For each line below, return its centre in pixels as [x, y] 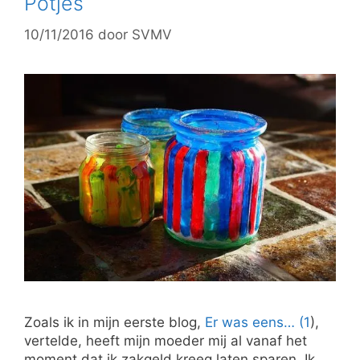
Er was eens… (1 [258, 323]
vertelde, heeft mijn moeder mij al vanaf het [166, 341]
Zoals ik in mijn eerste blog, [115, 323]
